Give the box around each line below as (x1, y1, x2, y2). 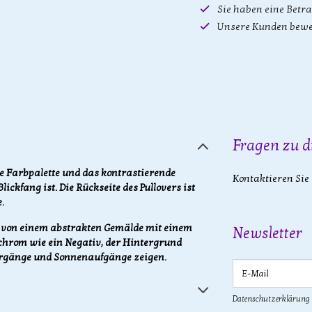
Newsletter (233, 224, 302, 242)
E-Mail (216, 253, 249, 265)
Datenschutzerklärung (233, 294, 310, 304)
